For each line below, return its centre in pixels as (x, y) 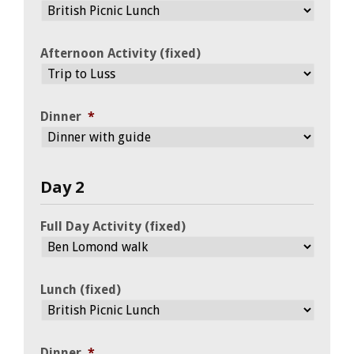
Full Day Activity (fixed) (113, 226)
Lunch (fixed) (81, 289)
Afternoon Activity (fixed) (121, 53)
